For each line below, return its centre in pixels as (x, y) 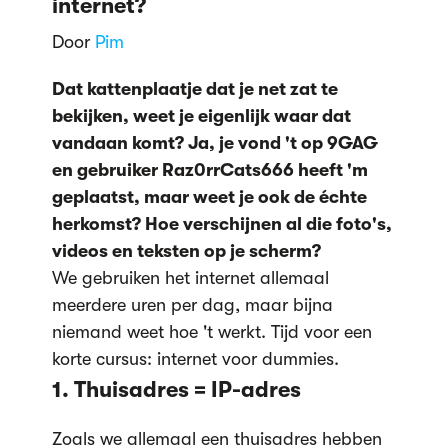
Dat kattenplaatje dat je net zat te (194, 88)
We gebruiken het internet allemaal (190, 277)
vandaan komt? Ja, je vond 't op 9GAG (214, 142)
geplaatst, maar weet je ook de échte (209, 196)
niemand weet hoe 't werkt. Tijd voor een (211, 331)
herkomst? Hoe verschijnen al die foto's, (221, 223)
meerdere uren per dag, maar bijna (192, 304)
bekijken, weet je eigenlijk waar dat (201, 115)
